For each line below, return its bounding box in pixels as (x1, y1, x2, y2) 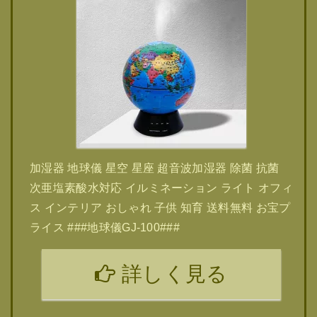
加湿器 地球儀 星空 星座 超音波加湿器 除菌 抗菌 (30, 162, 279, 174)
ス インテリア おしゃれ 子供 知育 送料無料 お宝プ (30, 202, 291, 214)
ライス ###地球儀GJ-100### (30, 221, 180, 234)
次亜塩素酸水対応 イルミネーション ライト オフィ (30, 182, 293, 194)
